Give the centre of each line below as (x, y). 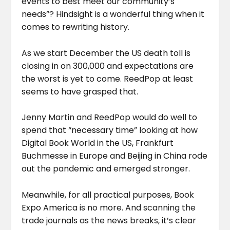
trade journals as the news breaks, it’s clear (109, 220)
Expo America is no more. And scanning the (109, 207)
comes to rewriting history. (76, 27)
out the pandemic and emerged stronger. (106, 169)
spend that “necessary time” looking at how (110, 130)
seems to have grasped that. (80, 91)
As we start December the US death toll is (106, 53)
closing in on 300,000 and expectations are (108, 66)
